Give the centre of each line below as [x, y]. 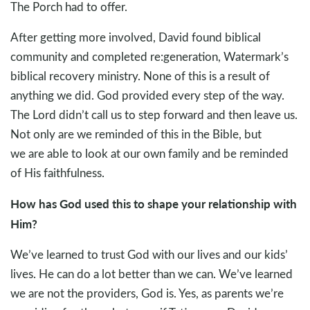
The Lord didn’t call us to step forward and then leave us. [154, 115]
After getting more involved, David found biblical [136, 37]
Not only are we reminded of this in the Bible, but [136, 134]
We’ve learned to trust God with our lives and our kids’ [149, 255]
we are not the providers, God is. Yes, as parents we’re [147, 293]
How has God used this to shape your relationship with [154, 204]
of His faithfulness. [57, 173]
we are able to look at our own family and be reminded [149, 154]
